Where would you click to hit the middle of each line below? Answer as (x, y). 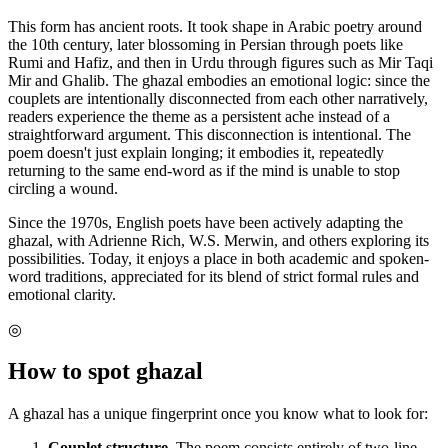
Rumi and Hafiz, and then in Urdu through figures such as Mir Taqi (220, 62)
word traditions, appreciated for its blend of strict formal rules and (213, 276)
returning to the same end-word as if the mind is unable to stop (204, 170)
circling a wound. (63, 188)
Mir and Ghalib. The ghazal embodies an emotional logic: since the (219, 80)
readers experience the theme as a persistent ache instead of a (199, 116)
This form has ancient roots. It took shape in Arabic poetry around (215, 26)
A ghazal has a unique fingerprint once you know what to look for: (218, 414)
